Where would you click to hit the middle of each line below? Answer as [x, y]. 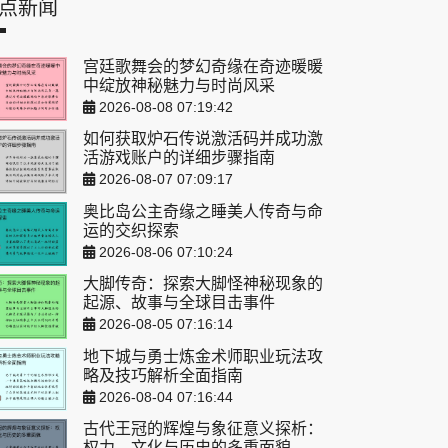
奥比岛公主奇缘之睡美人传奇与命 [203, 211]
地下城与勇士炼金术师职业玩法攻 [203, 356]
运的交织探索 [131, 230]
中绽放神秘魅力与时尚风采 [179, 86]
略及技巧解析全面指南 [163, 375]
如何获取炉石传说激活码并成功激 [203, 139]
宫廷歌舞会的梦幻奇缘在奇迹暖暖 [203, 67]
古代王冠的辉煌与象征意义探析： [203, 429]
